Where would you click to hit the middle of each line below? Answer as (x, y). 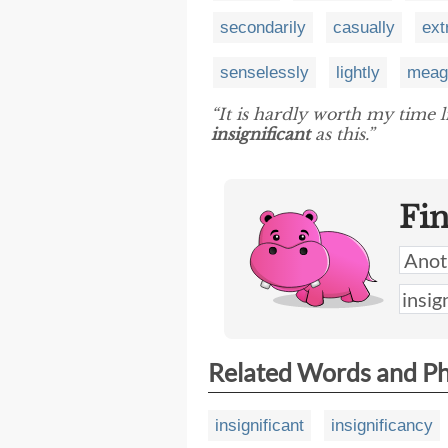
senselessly (264, 73)
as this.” (342, 134)
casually (364, 27)
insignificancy (382, 426)
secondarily (263, 27)
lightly (358, 73)
